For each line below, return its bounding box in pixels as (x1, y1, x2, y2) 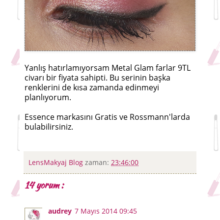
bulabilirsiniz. (25, 121, 73, 133)
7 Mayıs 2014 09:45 (75, 206, 137, 216)
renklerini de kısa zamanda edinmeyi (25, 82, 159, 93)
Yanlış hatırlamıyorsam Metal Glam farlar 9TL (25, 62, 191, 74)
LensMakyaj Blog (28, 158, 85, 167)
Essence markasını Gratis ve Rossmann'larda (25, 111, 190, 123)
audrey (48, 206, 72, 216)
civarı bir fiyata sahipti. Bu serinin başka (25, 72, 170, 83)
